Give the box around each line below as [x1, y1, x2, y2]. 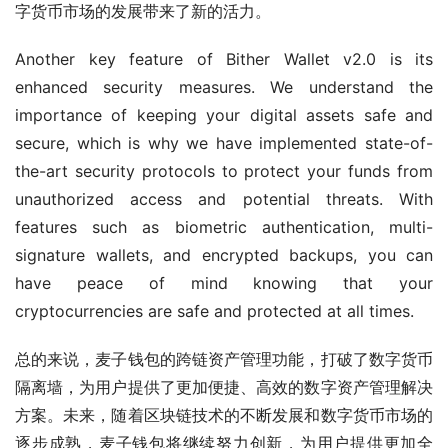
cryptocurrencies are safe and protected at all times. [15, 300, 414, 321]
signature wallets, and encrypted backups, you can [15, 244, 433, 265]
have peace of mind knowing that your [15, 272, 433, 293]
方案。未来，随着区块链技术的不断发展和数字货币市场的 [15, 404, 433, 425]
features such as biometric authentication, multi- [15, 216, 433, 237]
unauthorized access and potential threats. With [15, 188, 433, 209]
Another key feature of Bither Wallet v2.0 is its [15, 48, 433, 69]
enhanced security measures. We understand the [15, 76, 433, 97]
